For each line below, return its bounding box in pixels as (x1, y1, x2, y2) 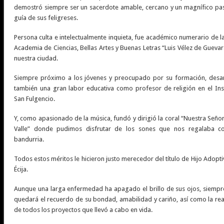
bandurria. (13, 135, 44, 143)
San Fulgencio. (13, 95, 55, 103)
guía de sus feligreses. (13, 14, 79, 22)
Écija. (13, 165, 29, 173)
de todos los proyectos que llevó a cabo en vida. (13, 206, 154, 214)
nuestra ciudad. (13, 54, 59, 62)
